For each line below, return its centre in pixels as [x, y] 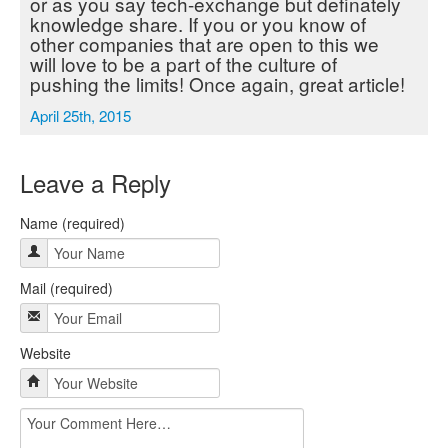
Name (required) [72, 223]
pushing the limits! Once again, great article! [217, 83]
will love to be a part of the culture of [183, 63]
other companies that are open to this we [204, 43]
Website [45, 353]
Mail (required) [66, 288]
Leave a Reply [95, 182]
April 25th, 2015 [80, 115]
